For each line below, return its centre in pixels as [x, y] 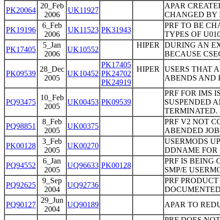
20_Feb [52, 6]
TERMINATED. [191, 111]
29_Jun [52, 200]
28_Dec [52, 69]
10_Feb [52, 97]
